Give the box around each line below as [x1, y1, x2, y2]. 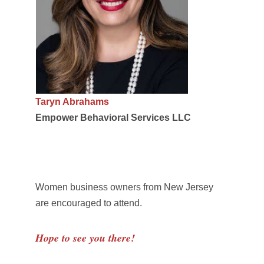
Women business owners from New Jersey [35, 182, 213, 193]
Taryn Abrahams [35, 97, 109, 107]
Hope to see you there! [35, 230, 138, 246]
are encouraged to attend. [35, 198, 142, 209]
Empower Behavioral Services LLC [35, 113, 191, 123]
